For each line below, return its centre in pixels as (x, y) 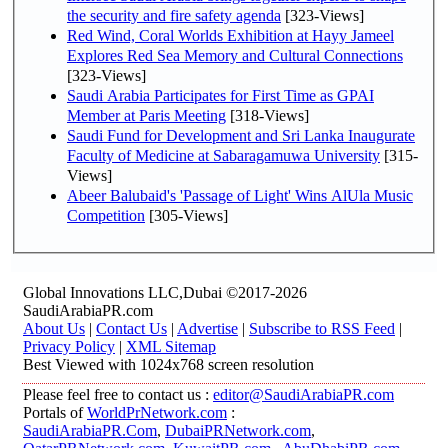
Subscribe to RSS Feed (322, 328)
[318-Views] (267, 115)
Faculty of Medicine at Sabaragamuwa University (223, 155)
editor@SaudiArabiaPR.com (303, 394)
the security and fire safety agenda (174, 15)
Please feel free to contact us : (118, 394)
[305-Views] (186, 215)
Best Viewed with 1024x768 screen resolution (168, 364)
